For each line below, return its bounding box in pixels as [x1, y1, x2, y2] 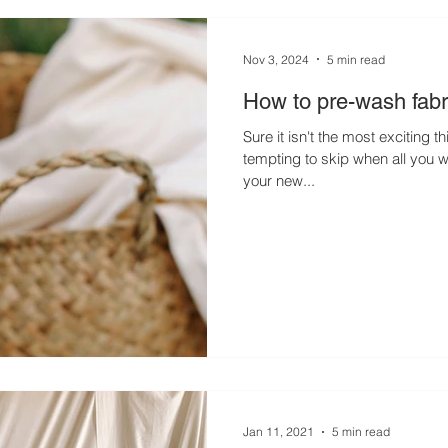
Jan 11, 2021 [243, 424, 314, 439]
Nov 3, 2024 [243, 51, 309, 67]
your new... [243, 171, 315, 190]
